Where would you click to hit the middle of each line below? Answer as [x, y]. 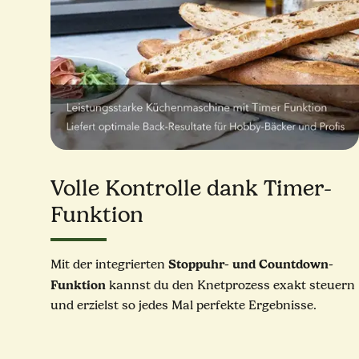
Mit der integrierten [109, 265]
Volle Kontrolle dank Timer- [191, 189]
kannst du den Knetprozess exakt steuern [230, 286]
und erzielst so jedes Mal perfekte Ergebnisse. [184, 306]
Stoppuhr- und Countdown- [251, 264]
